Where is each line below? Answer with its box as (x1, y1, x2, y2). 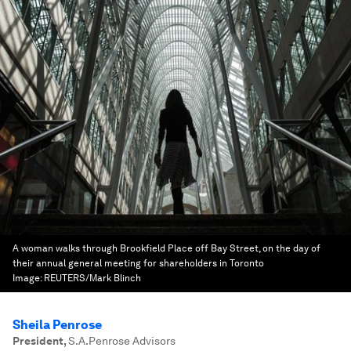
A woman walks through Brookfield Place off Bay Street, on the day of (13, 243, 320, 254)
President (13, 335, 63, 347)
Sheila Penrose (13, 317, 102, 332)
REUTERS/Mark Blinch (44, 273, 141, 284)
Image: (13, 273, 44, 284)
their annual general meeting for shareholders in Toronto (13, 258, 264, 269)
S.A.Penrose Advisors (68, 335, 175, 347)
